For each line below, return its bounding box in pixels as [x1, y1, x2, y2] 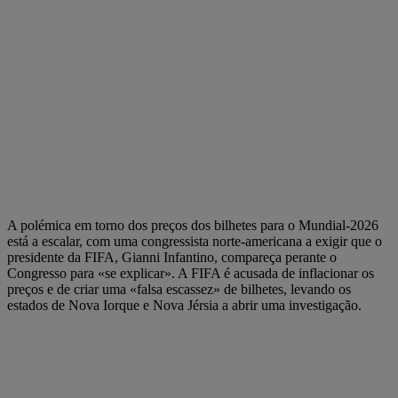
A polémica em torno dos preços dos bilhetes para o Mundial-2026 [7, 218, 378, 234]
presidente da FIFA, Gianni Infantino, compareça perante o [7, 250, 337, 266]
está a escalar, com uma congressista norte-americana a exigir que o [7, 234, 382, 250]
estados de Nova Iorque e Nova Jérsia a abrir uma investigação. [7, 298, 362, 314]
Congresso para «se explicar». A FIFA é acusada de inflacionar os [7, 266, 374, 282]
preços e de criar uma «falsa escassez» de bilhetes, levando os [7, 282, 351, 298]
